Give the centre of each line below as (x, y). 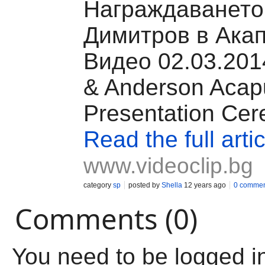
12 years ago (204, 185)
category (98, 185)
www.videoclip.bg (168, 166)
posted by (145, 185)
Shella (172, 185)
